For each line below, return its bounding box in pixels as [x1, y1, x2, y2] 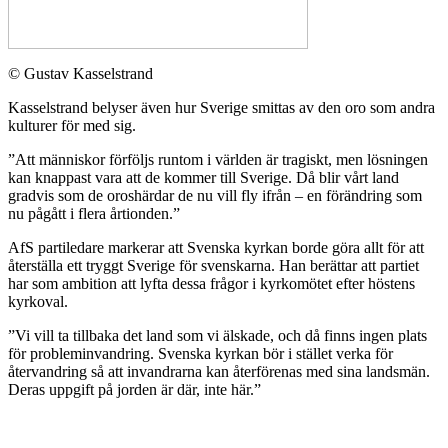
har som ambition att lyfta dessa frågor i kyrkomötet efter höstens [8, 275, 415, 293]
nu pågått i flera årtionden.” [8, 205, 180, 223]
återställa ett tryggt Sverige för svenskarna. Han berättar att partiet [8, 257, 419, 275]
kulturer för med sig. [8, 117, 136, 135]
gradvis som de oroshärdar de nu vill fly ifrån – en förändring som [8, 187, 422, 205]
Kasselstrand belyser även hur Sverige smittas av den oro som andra [8, 99, 435, 117]
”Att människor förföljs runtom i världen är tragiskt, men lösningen [8, 151, 428, 169]
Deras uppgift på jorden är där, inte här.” [8, 381, 261, 399]
